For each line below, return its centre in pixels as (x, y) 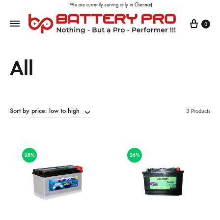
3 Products (198, 111)
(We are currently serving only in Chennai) (110, 5)
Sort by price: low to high (45, 111)
